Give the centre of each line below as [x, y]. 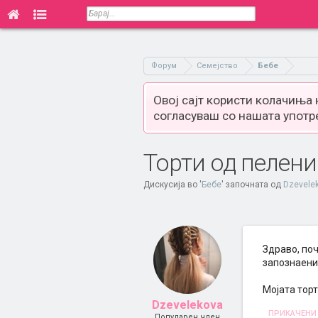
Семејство [217, 66]
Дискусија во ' [172, 185]
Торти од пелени [230, 163]
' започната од [252, 185]
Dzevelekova [187, 305]
